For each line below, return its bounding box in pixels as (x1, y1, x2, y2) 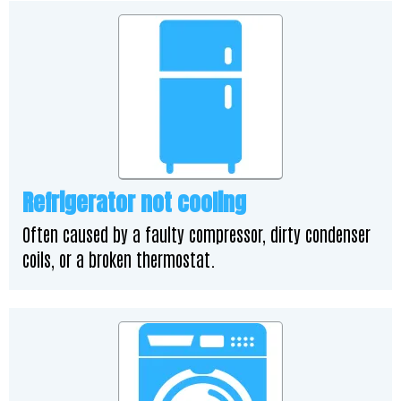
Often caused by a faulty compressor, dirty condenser (22, 222, 371, 245)
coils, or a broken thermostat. (22, 247, 216, 270)
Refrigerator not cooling (22, 186, 246, 219)
